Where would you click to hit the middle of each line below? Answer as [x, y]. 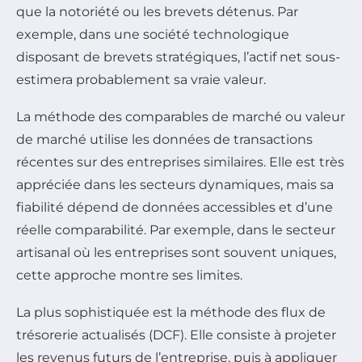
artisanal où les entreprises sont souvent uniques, [176, 252]
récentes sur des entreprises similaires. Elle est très [180, 162]
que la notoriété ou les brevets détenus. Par [157, 11]
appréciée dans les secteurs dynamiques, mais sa [175, 184]
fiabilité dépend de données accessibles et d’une [175, 207]
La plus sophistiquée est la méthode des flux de [171, 312]
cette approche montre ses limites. [129, 275]
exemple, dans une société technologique [153, 34]
